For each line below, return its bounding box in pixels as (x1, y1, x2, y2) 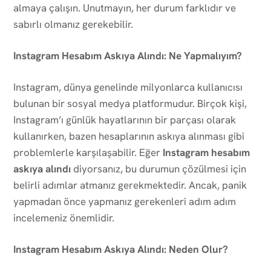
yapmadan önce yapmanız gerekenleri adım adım (13, 194, 236, 208)
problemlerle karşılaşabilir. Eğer (13, 145, 163, 159)
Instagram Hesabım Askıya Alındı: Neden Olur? (13, 242, 228, 256)
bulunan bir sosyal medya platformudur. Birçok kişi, (13, 96, 247, 110)
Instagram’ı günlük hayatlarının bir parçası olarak (13, 113, 236, 126)
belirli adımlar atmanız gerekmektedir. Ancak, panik (13, 178, 247, 192)
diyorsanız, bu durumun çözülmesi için (71, 162, 246, 175)
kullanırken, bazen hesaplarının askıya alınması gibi (13, 129, 244, 143)
